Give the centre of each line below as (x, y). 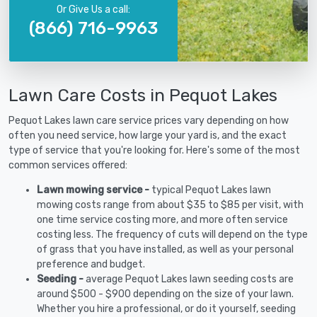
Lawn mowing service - (94, 190)
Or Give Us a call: (93, 10)
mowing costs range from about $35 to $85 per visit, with (170, 205)
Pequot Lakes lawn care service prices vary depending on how (149, 121)
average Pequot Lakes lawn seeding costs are (190, 279)
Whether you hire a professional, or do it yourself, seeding (166, 309)
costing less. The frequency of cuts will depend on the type (172, 235)
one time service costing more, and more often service (162, 220)
